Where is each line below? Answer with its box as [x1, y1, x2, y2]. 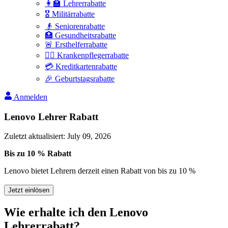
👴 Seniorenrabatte [45, 22, 105, 31]
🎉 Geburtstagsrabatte [45, 74, 115, 83]
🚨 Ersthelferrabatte [45, 40, 107, 49]
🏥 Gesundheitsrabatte [45, 31, 116, 40]
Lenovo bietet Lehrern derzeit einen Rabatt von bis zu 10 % [4, 166, 195, 176]
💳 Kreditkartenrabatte [45, 62, 117, 71]
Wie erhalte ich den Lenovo [4, 206, 148, 219]
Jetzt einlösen [8, 186, 49, 194]
